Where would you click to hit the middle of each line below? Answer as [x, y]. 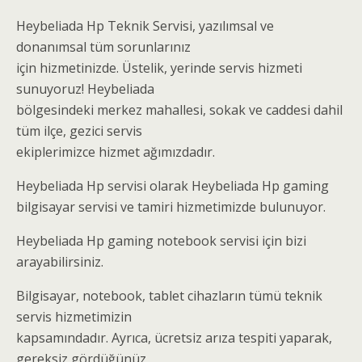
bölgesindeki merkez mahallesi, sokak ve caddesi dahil [179, 110]
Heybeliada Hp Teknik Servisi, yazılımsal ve [145, 26]
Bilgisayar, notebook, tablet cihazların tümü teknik [169, 296]
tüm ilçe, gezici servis [79, 131]
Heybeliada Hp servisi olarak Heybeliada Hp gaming [173, 186]
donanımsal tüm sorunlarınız [103, 47]
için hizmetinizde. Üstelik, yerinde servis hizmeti [159, 68]
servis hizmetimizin [74, 317]
